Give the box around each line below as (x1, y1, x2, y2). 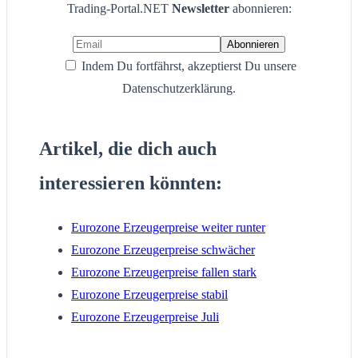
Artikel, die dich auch (39, 137, 217, 159)
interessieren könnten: (39, 172, 222, 193)
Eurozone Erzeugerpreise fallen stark (71, 265, 257, 279)
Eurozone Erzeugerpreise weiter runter (71, 220, 265, 234)
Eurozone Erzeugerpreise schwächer (71, 242, 255, 257)
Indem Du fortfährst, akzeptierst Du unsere (78, 58, 296, 73)
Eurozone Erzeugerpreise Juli (71, 309, 219, 324)
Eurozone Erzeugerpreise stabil (71, 287, 228, 301)
